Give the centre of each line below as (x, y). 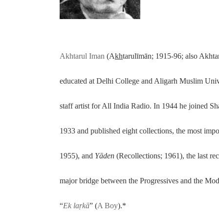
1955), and (77, 155)
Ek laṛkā (76, 205)
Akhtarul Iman (82, 56)
